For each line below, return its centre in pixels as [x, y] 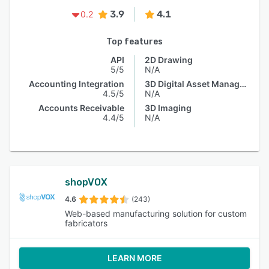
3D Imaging [168, 108]
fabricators [86, 223]
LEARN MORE [134, 258]
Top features [134, 42]
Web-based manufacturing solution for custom [156, 213]
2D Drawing [169, 60]
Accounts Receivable [81, 108]
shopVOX [86, 182]
